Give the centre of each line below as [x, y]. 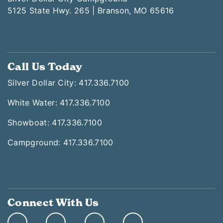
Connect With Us [53, 203]
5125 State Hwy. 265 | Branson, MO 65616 [91, 10]
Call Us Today [45, 67]
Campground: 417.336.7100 [60, 142]
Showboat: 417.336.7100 [55, 122]
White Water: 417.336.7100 [59, 103]
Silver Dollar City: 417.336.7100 [68, 83]
